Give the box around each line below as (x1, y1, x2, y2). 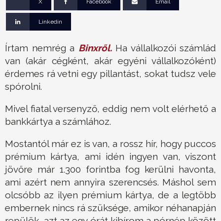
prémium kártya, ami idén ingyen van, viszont (5, 150, 216, 162)
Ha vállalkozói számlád (111, 42, 216, 53)
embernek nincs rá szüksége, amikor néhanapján (5, 202, 216, 213)
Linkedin (38, 18, 63, 26)
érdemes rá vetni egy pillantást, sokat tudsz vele (5, 68, 216, 79)
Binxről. (78, 42, 112, 53)
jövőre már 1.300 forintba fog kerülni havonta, (5, 163, 216, 175)
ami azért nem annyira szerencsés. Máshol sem (5, 176, 216, 187)
